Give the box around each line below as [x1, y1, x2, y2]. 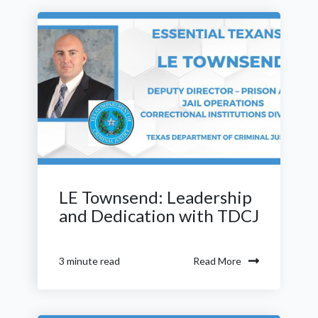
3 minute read [59, 255, 120, 268]
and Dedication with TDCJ [59, 204, 259, 226]
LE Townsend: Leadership [59, 186, 252, 207]
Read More [193, 254, 241, 267]
